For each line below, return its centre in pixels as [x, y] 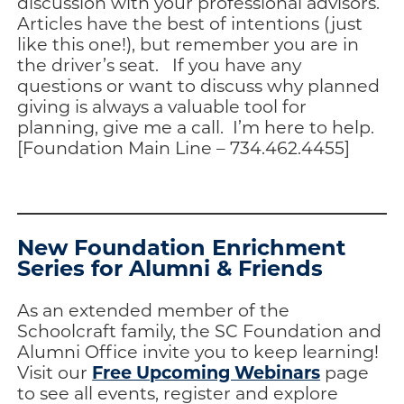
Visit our [55, 372]
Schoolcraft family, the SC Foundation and [200, 331]
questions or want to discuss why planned [199, 85]
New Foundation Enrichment [182, 247]
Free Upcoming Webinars [207, 372]
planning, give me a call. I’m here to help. [196, 126]
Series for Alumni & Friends [170, 267]
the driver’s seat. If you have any [160, 64]
